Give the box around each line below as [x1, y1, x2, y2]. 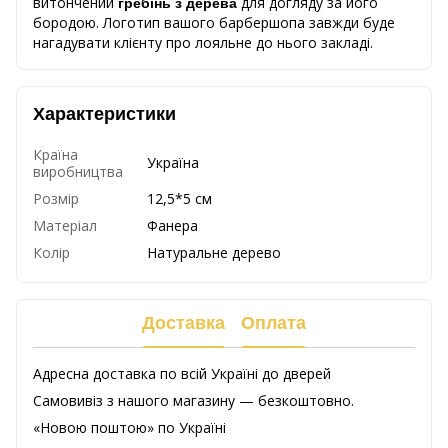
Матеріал [33, 215, 97, 235]
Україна [147, 152, 199, 172]
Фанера [147, 215, 198, 235]
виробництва [33, 161, 123, 181]
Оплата [241, 313, 306, 334]
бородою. [33, 12, 103, 32]
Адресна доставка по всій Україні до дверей [33, 363, 331, 383]
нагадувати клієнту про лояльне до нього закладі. [33, 32, 373, 52]
